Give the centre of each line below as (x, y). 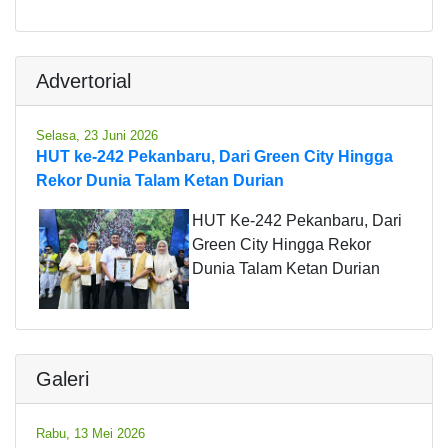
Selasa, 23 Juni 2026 (97, 135)
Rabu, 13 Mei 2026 (90, 433)
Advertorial (83, 80)
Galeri (62, 378)
